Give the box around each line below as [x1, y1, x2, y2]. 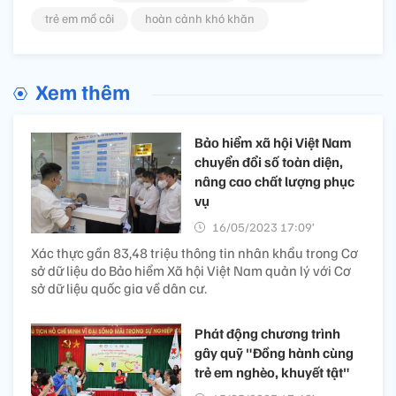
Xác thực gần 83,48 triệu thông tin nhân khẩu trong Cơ [31, 244, 358, 263]
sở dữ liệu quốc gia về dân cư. [31, 279, 207, 298]
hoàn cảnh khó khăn [145, 11, 255, 27]
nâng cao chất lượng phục [194, 172, 354, 191]
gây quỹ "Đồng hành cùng [194, 344, 354, 362]
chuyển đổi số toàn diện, [194, 153, 343, 171]
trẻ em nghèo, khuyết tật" [194, 363, 350, 382]
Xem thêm [35, 78, 130, 105]
